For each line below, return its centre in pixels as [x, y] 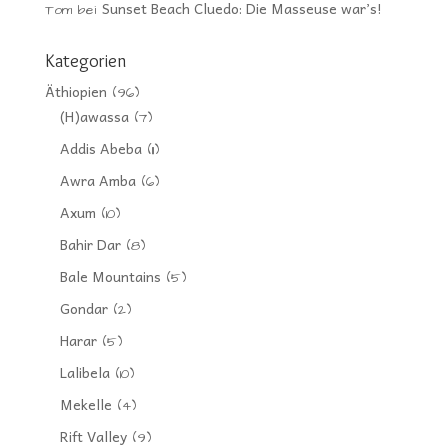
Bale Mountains [110, 275]
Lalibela [84, 371]
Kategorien [85, 60]
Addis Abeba [100, 147]
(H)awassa [94, 115]
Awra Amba [97, 179]
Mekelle [85, 403]
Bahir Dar [90, 243]
